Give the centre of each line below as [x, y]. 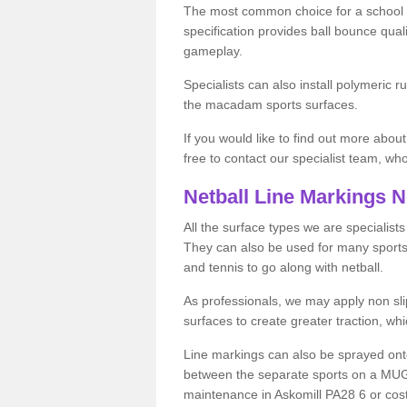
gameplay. [213, 50]
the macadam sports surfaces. [271, 104]
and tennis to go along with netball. [283, 267]
